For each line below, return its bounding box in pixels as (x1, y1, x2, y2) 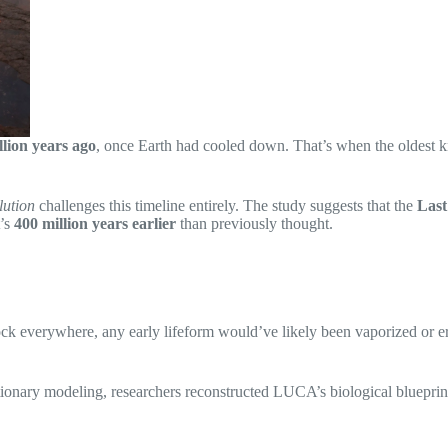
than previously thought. (176, 215, 333, 233)
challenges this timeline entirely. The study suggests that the (35, 197, 417, 215)
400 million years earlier (14, 215, 176, 233)
